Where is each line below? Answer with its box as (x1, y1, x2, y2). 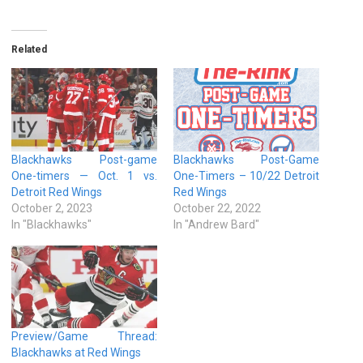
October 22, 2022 (173, 201, 261, 215)
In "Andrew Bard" (173, 217, 259, 231)
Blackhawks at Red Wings (11, 346, 141, 360)
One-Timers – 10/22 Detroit (173, 169, 319, 182)
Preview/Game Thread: (11, 330, 157, 344)
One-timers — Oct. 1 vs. (11, 169, 157, 182)
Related (11, 43, 47, 55)
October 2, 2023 (11, 201, 92, 215)
